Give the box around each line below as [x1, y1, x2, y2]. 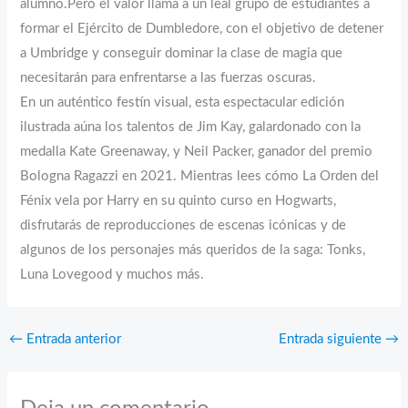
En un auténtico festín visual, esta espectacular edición [20, 96, 345, 110]
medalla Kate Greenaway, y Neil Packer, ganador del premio [20, 145, 373, 159]
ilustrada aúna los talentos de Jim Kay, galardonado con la [20, 120, 362, 135]
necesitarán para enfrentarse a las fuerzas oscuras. [20, 71, 317, 86]
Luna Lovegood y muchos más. [20, 268, 205, 282]
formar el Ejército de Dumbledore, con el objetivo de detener [20, 22, 384, 36]
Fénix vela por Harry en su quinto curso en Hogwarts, [20, 194, 337, 209]
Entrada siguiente [279, 332, 386, 347]
